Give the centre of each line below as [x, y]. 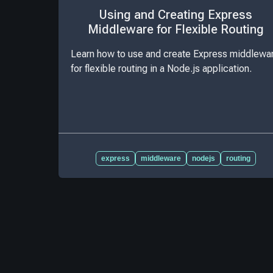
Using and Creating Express [175, 15]
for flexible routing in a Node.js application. [161, 68]
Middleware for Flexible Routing [175, 30]
